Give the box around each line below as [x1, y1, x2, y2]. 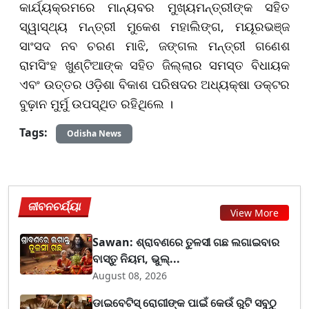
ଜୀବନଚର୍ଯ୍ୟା [27, 198, 83, 214]
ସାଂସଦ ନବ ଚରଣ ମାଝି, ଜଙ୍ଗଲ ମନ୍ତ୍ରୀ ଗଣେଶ [19, 37, 290, 54]
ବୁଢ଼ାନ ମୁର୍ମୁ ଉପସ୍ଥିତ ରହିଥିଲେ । [19, 94, 173, 112]
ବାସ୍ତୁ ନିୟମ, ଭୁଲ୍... [92, 250, 181, 266]
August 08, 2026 [92, 268, 168, 282]
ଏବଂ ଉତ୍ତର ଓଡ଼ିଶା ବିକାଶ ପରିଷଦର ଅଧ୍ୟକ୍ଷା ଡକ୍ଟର [19, 75, 290, 92]
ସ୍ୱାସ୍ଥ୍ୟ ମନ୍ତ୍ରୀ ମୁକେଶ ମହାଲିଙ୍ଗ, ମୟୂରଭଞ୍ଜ [19, 17, 290, 34]
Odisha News [67, 127, 121, 139]
